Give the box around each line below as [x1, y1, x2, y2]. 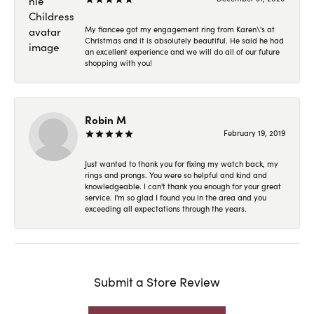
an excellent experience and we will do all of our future [85, 46, 280, 57]
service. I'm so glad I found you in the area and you [85, 192, 266, 203]
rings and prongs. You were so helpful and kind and [85, 170, 267, 181]
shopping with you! [85, 57, 152, 69]
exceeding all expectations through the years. [85, 203, 247, 214]
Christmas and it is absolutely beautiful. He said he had [85, 35, 284, 46]
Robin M [85, 112, 126, 128]
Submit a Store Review [94, 273, 220, 291]
